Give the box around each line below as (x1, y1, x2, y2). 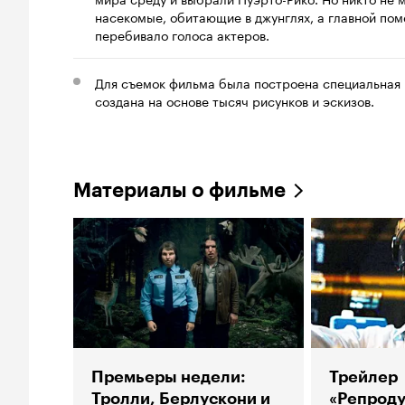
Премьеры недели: (91, 366, 246, 387)
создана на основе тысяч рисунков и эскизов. (95, 89, 374, 110)
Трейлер (329, 366, 398, 387)
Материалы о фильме (73, 177, 286, 202)
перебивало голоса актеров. (95, 24, 269, 44)
